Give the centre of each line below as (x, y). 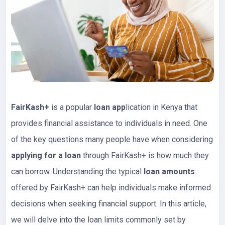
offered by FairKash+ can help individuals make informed (111, 187)
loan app (110, 107)
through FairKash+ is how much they (145, 155)
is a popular (72, 107)
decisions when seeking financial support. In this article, (109, 203)
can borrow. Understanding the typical (77, 171)
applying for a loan (46, 155)
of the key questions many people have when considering (112, 139)
